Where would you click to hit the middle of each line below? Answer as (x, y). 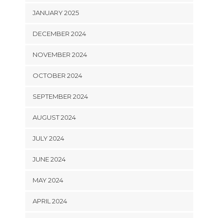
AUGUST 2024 (54, 117)
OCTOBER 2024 (57, 75)
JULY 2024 (48, 138)
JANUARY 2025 (55, 12)
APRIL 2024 (50, 201)
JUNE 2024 (49, 159)
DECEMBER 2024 (59, 33)
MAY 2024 (48, 180)
